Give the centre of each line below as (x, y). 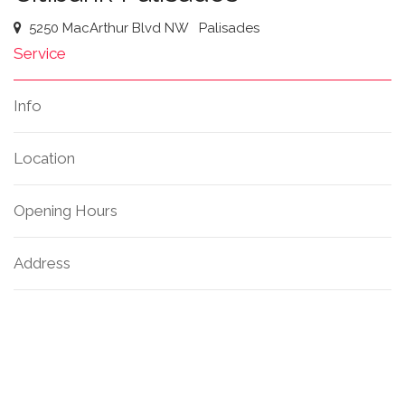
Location (44, 158)
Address (42, 263)
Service (40, 53)
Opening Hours (66, 211)
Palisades (229, 28)
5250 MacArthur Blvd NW (110, 28)
